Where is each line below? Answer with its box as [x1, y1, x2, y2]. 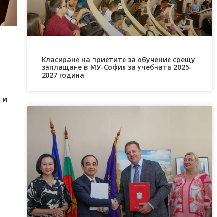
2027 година [41, 70, 84, 79]
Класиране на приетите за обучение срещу [41, 54, 195, 64]
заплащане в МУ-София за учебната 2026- [41, 62, 192, 72]
